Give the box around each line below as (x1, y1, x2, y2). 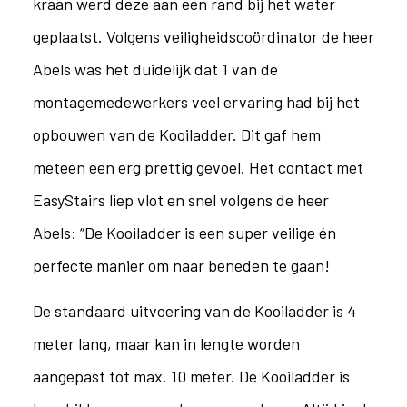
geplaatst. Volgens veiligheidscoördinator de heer (32, 26, 374, 46)
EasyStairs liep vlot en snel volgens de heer (32, 190, 329, 210)
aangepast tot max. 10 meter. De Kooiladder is (32, 365, 350, 386)
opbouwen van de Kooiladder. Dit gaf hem (32, 124, 321, 144)
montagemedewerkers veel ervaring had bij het (32, 92, 360, 112)
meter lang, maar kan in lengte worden (32, 333, 300, 353)
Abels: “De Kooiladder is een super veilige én (32, 223, 336, 243)
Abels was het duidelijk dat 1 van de (32, 59, 278, 79)
